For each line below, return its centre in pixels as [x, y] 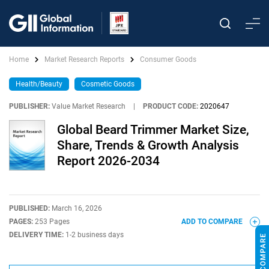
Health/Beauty [39, 84]
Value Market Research [89, 106]
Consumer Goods [168, 59]
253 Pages [52, 222]
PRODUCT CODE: [171, 106]
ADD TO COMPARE [213, 222]
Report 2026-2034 [108, 161]
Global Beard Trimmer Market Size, [153, 130]
